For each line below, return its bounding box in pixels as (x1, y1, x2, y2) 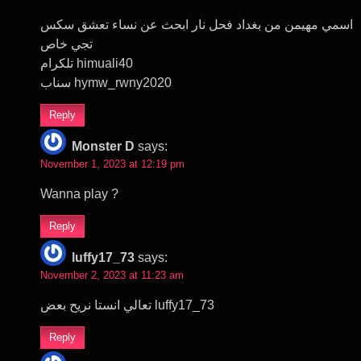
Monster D (72, 139, 135, 153)
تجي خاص (40, 36, 93, 51)
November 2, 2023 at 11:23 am (40, 268, 184, 281)
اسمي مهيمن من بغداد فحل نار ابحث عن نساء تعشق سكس (40, 17, 353, 31)
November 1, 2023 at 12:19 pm (40, 157, 185, 170)
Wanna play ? (40, 186, 118, 201)
